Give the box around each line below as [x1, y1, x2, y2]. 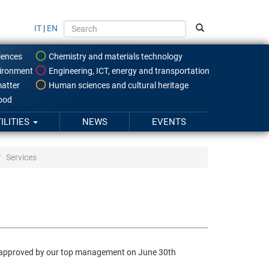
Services [6, 152, 37, 162]
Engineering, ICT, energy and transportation [47, 65, 210, 76]
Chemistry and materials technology [47, 51, 183, 61]
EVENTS [151, 116, 186, 127]
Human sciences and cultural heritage [47, 80, 189, 90]
